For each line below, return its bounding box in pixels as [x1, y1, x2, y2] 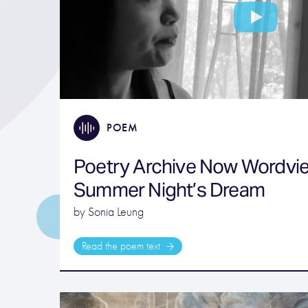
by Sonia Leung [74, 205, 144, 220]
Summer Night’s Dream [74, 177, 265, 203]
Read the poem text [82, 240, 163, 253]
